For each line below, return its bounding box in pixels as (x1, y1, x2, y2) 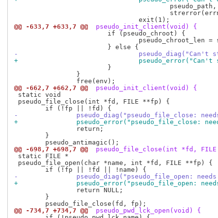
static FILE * (14, 152, 69, 160)
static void (14, 91, 61, 99)
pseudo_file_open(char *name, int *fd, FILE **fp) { (14, 159, 213, 167)
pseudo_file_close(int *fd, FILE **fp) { (14, 98, 170, 106)
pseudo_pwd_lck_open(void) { (92, 207, 201, 215)
